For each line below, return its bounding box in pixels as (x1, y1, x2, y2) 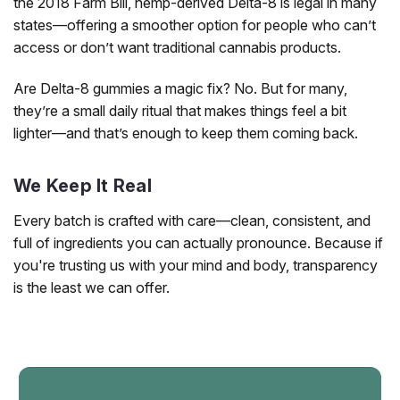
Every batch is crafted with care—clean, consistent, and (13, 211, 371, 229)
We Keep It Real (13, 174, 152, 196)
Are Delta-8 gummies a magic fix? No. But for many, (13, 79, 347, 97)
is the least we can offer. (13, 278, 170, 296)
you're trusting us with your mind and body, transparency (13, 255, 378, 274)
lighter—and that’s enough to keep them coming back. (13, 123, 358, 142)
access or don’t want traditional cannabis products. (13, 37, 341, 56)
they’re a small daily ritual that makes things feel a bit (13, 101, 346, 120)
